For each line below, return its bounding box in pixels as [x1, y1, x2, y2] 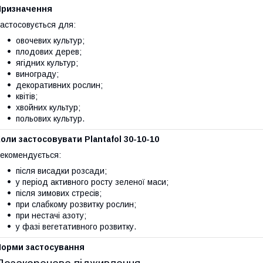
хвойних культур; [16, 103, 80, 113]
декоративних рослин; [16, 80, 103, 90]
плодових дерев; [16, 47, 82, 57]
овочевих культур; [16, 36, 85, 46]
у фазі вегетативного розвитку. [16, 222, 136, 232]
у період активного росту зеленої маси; [16, 177, 168, 187]
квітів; [16, 92, 38, 102]
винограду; [16, 69, 59, 79]
